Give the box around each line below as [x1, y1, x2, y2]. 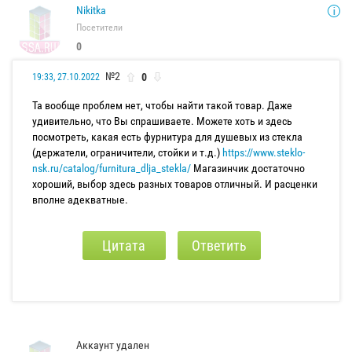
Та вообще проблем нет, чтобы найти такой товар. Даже [32, 99, 292, 112]
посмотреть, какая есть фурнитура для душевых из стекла [32, 130, 302, 144]
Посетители [76, 21, 123, 33]
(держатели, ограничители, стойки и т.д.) [32, 146, 222, 159]
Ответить [191, 237, 247, 255]
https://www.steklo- [222, 146, 305, 159]
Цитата [102, 237, 145, 255]
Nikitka [76, 3, 106, 16]
